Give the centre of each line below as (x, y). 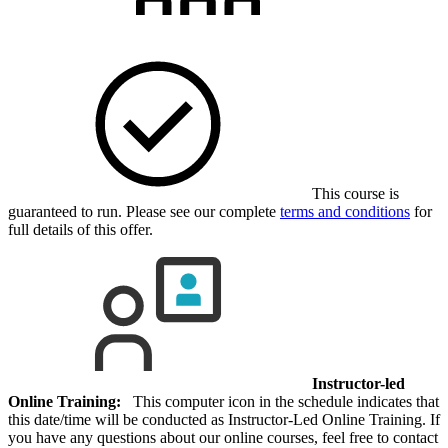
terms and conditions (345, 211)
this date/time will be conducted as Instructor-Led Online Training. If (224, 419)
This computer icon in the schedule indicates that (280, 401)
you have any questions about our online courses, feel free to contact (223, 437)
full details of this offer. (80, 229)
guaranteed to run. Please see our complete (144, 211)
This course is (353, 193)
